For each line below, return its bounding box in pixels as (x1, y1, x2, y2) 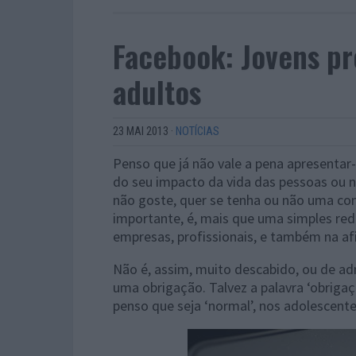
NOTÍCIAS (176, 124, 219, 138)
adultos (113, 68, 201, 114)
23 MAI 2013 (113, 124, 168, 138)
